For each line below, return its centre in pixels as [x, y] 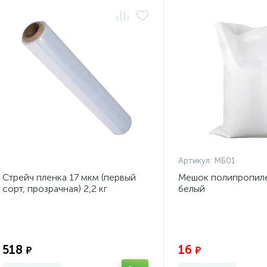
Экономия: [127, 238]
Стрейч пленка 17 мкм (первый [69, 177]
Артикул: [195, 161]
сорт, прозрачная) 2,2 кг [55, 189]
